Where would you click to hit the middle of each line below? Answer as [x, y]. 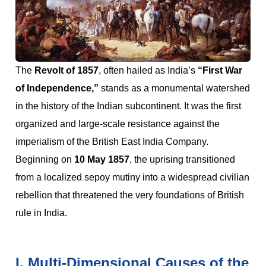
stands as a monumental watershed [174, 88]
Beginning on [45, 160]
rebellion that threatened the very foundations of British [130, 195]
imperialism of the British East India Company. [112, 142]
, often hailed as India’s [148, 71]
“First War [220, 71]
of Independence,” [57, 88]
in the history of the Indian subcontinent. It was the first [128, 106]
